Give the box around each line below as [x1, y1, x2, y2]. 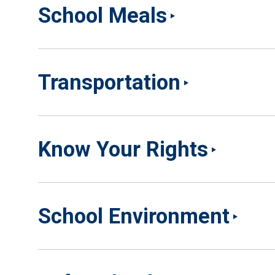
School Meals [38, 3, 167, 28]
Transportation [38, 70, 180, 95]
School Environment [38, 204, 230, 228]
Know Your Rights [38, 137, 208, 161]
